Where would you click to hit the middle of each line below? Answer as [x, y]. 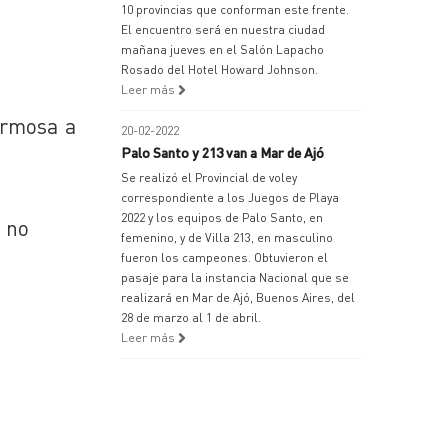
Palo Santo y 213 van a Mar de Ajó [222, 152]
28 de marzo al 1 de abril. [191, 317]
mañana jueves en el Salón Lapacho [222, 49]
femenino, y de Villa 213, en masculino [227, 237]
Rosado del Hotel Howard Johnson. [219, 69]
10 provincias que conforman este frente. [235, 9]
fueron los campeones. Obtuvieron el [224, 257]
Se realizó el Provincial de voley [209, 177]
